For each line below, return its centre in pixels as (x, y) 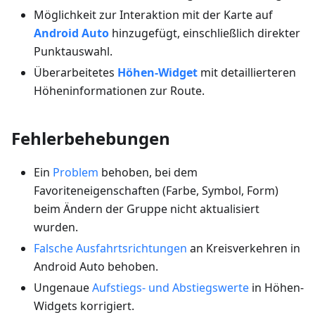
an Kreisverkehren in (244, 248)
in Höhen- (276, 288)
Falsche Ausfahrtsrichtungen (110, 248)
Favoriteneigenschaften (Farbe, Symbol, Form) (156, 191)
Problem (76, 172)
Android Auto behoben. (96, 266)
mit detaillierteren (247, 72)
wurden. (56, 227)
